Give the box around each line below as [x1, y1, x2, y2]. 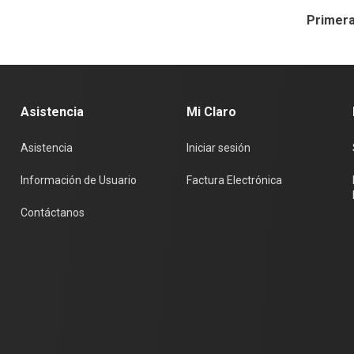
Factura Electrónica [186, 174, 282, 186]
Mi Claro [186, 104, 236, 119]
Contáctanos [20, 206, 85, 219]
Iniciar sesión [186, 141, 250, 154]
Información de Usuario [20, 174, 137, 186]
